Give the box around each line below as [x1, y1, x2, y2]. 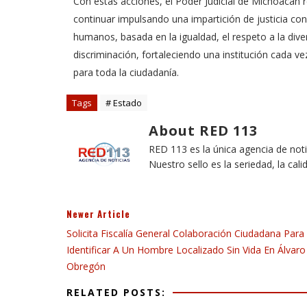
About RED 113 [149, 121, 258, 140]
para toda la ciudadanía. [73, 66, 179, 79]
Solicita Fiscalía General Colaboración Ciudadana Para [66, 227, 304, 240]
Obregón [66, 260, 106, 273]
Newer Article [66, 207, 130, 221]
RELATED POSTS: [66, 286, 166, 299]
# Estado [106, 97, 142, 109]
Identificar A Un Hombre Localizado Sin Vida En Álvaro [66, 243, 306, 256]
